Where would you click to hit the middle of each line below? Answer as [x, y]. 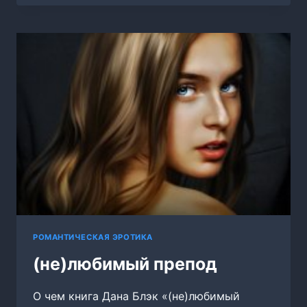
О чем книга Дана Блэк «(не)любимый [136, 296]
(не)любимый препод [125, 263]
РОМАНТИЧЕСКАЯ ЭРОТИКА [93, 237]
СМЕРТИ [93, 19]
